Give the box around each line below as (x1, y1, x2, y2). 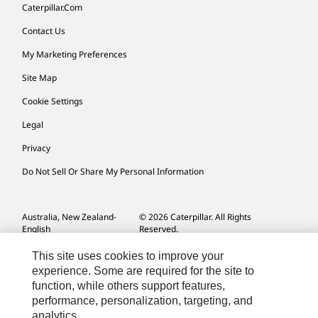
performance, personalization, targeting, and (32, 295, 253, 307)
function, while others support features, (32, 280, 226, 292)
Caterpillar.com (22, 1, 82, 13)
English (22, 223, 50, 235)
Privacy (22, 142, 50, 154)
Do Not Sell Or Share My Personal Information (22, 165, 204, 177)
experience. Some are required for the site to (32, 265, 255, 277)
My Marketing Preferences (22, 48, 127, 60)
